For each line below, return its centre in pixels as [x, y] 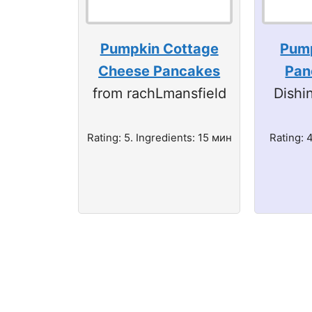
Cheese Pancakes [159, 71]
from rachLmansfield [159, 93]
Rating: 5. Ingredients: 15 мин [159, 137]
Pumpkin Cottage [159, 48]
